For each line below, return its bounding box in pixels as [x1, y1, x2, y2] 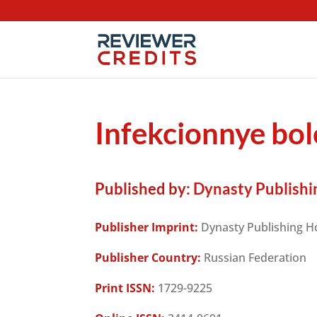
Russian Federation [201, 250, 307, 265]
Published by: [95, 179, 191, 198]
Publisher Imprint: [95, 219, 199, 235]
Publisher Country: [95, 250, 202, 265]
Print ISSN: [95, 280, 156, 296]
